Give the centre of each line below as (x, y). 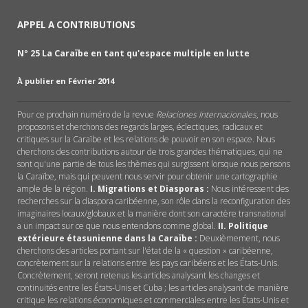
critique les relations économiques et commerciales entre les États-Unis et (153, 300)
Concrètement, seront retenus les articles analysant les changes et (139, 275)
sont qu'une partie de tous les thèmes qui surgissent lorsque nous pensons (154, 164)
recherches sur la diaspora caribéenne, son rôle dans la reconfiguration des (154, 201)
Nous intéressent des (249, 188)
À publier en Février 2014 (66, 80)
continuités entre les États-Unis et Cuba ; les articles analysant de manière (153, 287)
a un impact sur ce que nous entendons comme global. (118, 225)
